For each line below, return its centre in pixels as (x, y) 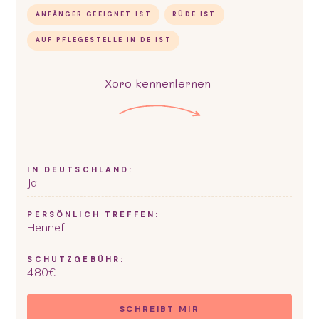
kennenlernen (173, 83)
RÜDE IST (194, 14)
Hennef (46, 228)
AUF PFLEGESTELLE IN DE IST (103, 40)
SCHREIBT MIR (159, 309)
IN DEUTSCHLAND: (80, 170)
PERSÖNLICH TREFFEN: (94, 215)
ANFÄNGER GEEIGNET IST (94, 14)
